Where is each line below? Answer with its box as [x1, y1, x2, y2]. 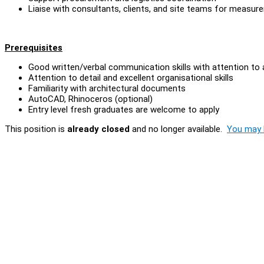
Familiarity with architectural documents [28, 82, 186, 94]
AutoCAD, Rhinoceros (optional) [28, 93, 153, 104]
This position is [5, 123, 67, 134]
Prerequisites [5, 42, 62, 53]
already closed [67, 123, 130, 134]
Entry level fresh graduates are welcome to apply [28, 104, 219, 115]
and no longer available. [130, 123, 227, 134]
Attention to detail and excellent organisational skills [28, 72, 233, 83]
